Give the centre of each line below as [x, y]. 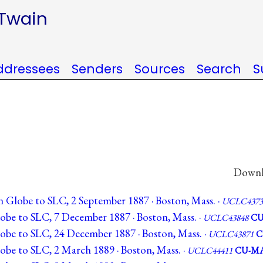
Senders [97, 69]
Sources [160, 69]
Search [219, 69]
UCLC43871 [231, 234]
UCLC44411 [210, 251]
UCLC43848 [226, 218]
